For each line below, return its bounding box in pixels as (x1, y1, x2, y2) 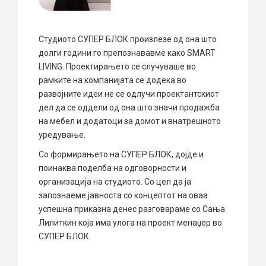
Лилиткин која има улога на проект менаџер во (39, 218, 222, 228)
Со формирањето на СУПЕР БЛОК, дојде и (39, 150, 204, 160)
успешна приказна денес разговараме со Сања (39, 204, 225, 214)
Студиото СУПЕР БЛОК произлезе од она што (39, 34, 217, 45)
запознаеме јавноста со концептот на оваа (39, 191, 208, 201)
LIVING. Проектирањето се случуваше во (39, 62, 196, 72)
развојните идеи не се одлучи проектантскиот (39, 89, 219, 99)
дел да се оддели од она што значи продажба (39, 103, 220, 113)
